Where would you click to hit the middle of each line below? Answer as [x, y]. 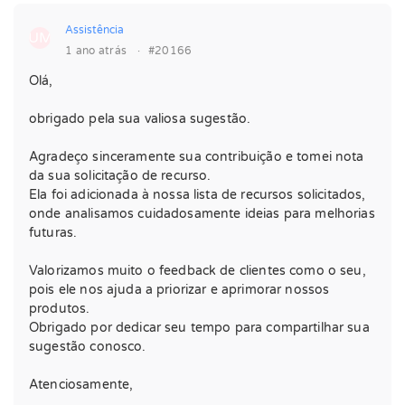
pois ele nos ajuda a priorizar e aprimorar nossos [179, 290]
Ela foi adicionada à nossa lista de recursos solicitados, [198, 195]
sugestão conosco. [88, 347]
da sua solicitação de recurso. [120, 176]
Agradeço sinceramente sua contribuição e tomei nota [197, 157]
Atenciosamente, [81, 385]
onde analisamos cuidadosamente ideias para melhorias [202, 214]
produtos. [60, 309]
